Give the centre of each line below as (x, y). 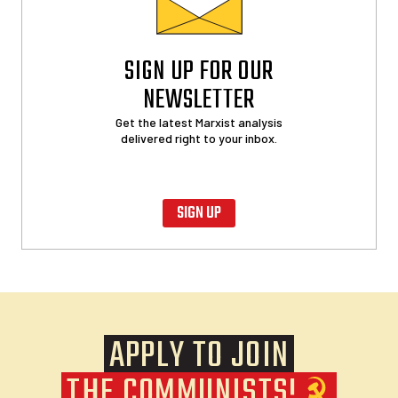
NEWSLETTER (199, 101)
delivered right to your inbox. (199, 139)
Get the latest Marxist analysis (199, 123)
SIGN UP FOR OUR (199, 72)
